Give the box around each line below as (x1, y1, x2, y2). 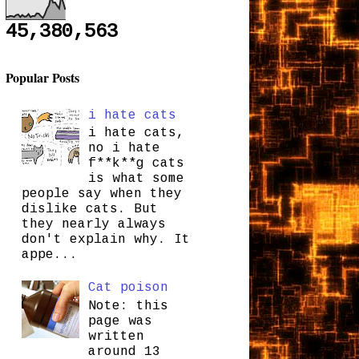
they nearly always (21, 216, 166, 232)
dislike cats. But (21, 201, 158, 216)
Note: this (87, 298, 168, 313)
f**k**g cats (87, 155, 184, 171)
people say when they (21, 186, 182, 201)
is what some (87, 171, 184, 186)
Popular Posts (5, 67, 79, 87)
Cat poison (87, 280, 168, 296)
